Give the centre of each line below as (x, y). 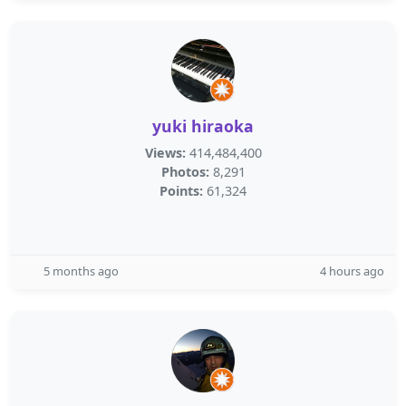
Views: (165, 153)
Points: (181, 191)
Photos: (185, 172)
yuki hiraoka (203, 126)
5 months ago (81, 271)
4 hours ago (352, 271)
